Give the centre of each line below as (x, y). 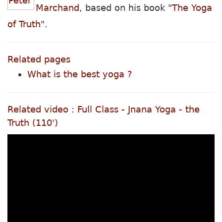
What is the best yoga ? (80, 74)
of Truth (24, 24)
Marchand (57, 8)
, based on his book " (126, 8)
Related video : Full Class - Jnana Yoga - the (104, 110)
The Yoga (192, 8)
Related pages (39, 59)
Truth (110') (33, 123)
